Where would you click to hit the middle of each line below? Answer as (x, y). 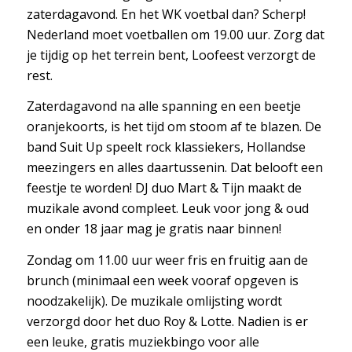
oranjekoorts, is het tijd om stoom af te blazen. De (174, 127)
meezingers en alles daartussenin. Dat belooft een (174, 168)
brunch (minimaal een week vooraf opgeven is (162, 280)
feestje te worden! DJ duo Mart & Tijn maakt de (164, 188)
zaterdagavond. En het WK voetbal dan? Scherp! (166, 14)
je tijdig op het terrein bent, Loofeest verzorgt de (171, 55)
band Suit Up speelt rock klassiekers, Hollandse (166, 147)
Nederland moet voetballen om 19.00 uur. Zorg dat (175, 34)
